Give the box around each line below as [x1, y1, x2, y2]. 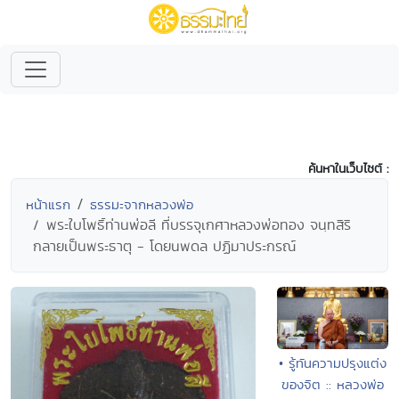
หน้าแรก [26, 195, 70, 214]
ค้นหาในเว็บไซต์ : [308, 159, 388, 177]
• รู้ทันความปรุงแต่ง [278, 353, 387, 372]
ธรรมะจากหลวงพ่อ [90, 195, 193, 214]
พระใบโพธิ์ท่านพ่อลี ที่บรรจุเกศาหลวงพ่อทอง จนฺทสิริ [46, 215, 351, 235]
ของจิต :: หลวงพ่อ [281, 374, 384, 394]
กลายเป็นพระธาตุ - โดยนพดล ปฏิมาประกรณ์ [33, 236, 296, 256]
